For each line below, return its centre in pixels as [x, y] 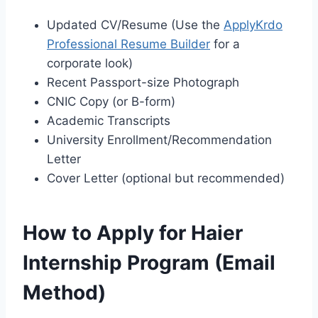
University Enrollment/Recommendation [159, 140]
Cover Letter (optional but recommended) [166, 179]
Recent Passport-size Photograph [143, 83]
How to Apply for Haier [133, 233]
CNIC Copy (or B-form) [111, 102]
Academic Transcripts [109, 121]
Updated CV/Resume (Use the [135, 25]
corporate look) [90, 64]
